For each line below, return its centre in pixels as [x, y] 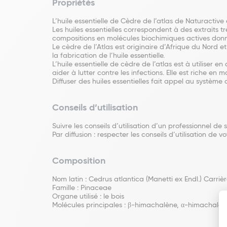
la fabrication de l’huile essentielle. [108, 56]
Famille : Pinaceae [82, 188]
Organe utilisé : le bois [88, 197]
